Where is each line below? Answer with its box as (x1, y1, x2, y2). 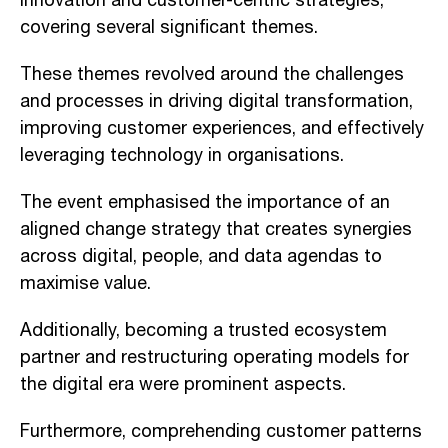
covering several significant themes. (20, 13, 318, 42)
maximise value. (20, 269, 151, 298)
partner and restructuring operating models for (20, 343, 409, 372)
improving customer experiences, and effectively (20, 114, 424, 143)
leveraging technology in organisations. (20, 141, 344, 170)
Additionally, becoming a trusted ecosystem (20, 316, 387, 345)
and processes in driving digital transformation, (20, 87, 413, 116)
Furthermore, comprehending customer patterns (20, 417, 422, 446)
